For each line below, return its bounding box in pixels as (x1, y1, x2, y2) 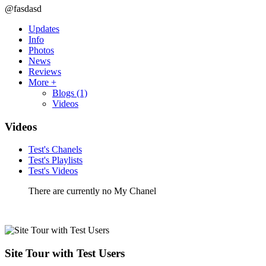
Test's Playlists (28, 155, 83, 166)
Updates (28, 23, 59, 34)
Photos (28, 45, 54, 55)
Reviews (28, 66, 61, 77)
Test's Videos (28, 166, 78, 176)
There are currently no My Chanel (28, 186, 156, 197)
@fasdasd (5, 3, 42, 14)
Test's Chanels (28, 144, 82, 155)
